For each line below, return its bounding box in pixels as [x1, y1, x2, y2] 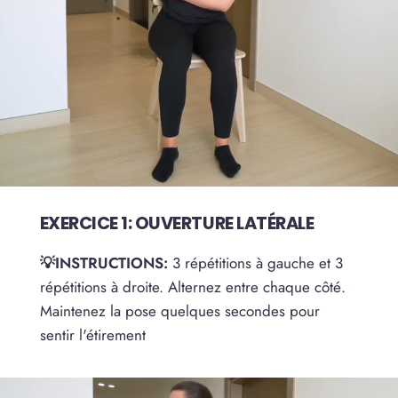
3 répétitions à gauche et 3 [167, 251, 343, 274]
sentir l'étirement [39, 323, 146, 346]
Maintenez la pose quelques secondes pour [39, 299, 320, 322]
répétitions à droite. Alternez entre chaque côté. [39, 275, 346, 298]
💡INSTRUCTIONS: [39, 251, 168, 274]
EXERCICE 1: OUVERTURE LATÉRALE [39, 211, 314, 236]
